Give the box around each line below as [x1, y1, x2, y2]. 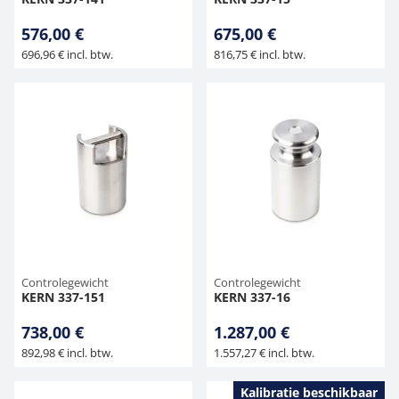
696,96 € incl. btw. [21, 46, 113, 62]
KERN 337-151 [21, 289, 105, 305]
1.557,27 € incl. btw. [214, 345, 314, 361]
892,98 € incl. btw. [21, 345, 113, 361]
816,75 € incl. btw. [214, 46, 305, 62]
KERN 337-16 [214, 289, 290, 305]
